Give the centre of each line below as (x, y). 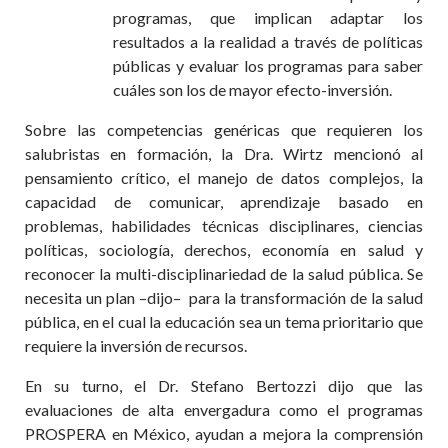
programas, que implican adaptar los (268, 17)
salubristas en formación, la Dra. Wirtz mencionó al (224, 153)
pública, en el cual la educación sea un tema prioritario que (224, 321)
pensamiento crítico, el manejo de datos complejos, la (224, 177)
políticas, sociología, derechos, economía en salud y (224, 249)
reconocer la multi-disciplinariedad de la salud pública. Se (224, 273)
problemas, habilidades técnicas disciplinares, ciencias (224, 225)
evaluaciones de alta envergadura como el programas (224, 409)
